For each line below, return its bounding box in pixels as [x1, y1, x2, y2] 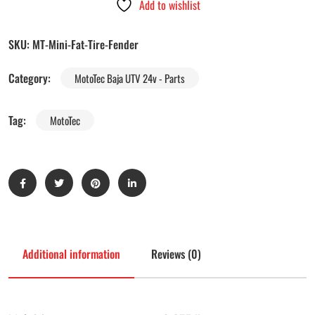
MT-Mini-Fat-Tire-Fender [32, 36, 139, 53]
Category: [8, 70, 53, 87]
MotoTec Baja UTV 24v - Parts [75, 70, 185, 86]
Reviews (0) [151, 245, 201, 263]
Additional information [22, 245, 120, 263]
